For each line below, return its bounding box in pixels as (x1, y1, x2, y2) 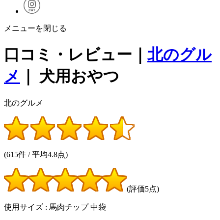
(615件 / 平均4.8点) (4, 150, 68, 159)
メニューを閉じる (4, 24, 67, 32)
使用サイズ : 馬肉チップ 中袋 (4, 202, 106, 211)
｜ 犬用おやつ (20, 67, 119, 85)
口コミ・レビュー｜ (4, 46, 147, 64)
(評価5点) (127, 184, 159, 193)
